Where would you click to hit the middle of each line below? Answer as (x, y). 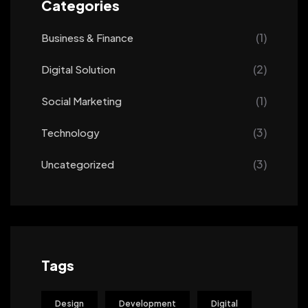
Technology (70, 132)
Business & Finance (87, 37)
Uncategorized (78, 164)
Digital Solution (78, 69)
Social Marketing (81, 100)
